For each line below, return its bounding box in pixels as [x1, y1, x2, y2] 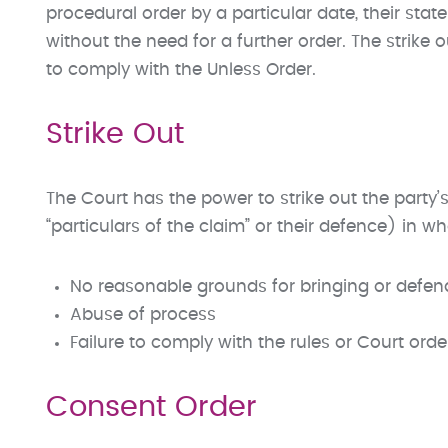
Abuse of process [70, 307, 216, 323]
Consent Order [46, 393, 257, 422]
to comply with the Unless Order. [46, 62, 316, 78]
